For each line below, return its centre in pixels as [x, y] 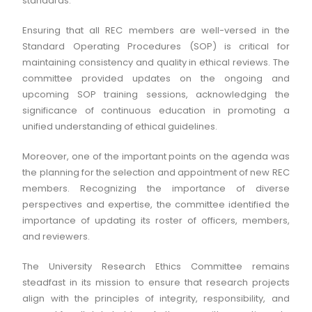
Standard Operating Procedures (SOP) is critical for [156, 46]
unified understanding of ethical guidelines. [120, 126]
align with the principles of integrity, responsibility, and [156, 298]
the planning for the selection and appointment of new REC [156, 172]
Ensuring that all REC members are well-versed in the [156, 30]
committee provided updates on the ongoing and [156, 78]
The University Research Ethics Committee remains [156, 266]
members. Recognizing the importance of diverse [156, 188]
